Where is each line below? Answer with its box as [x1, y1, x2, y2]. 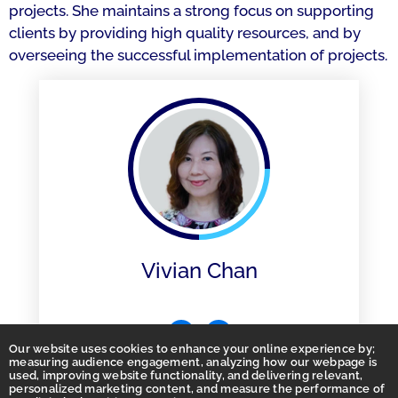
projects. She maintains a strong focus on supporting [9, 2, 374, 20]
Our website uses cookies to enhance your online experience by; [9, 342, 376, 355]
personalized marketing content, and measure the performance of [9, 382, 386, 395]
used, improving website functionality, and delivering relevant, [9, 369, 363, 382]
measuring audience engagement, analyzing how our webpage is [9, 355, 378, 369]
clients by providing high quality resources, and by [9, 24, 361, 42]
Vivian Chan [140, 258, 258, 283]
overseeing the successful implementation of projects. [9, 46, 387, 64]
